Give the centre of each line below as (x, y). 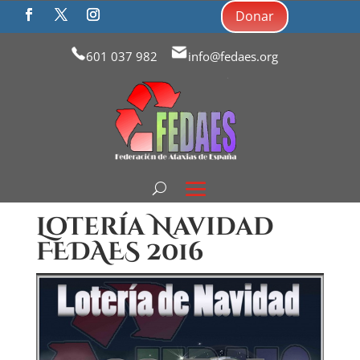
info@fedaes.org (233, 56)
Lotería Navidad (155, 227)
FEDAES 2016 (120, 252)
